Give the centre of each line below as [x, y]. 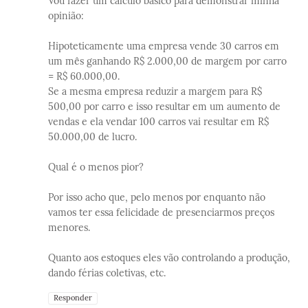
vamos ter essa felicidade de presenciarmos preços [161, 212]
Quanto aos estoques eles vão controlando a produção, [169, 257]
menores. [69, 227]
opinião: [66, 15]
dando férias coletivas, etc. [107, 273]
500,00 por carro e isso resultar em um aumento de [164, 106]
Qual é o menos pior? [96, 167]
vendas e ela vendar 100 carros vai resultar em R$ [158, 121]
